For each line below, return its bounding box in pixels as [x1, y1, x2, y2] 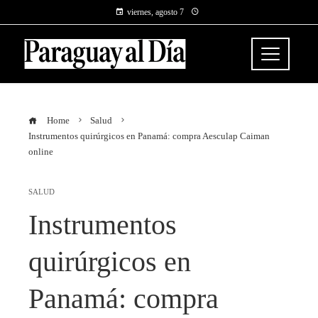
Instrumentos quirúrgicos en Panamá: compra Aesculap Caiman [28, 131, 270, 141]
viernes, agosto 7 [127, 7, 184, 17]
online [28, 147, 53, 157]
